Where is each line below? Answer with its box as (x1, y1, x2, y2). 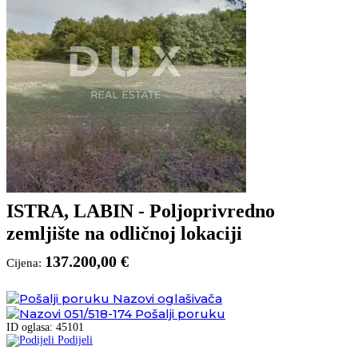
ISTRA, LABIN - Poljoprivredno (6, 200, 275, 221)
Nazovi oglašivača (113, 290, 222, 306)
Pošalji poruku (135, 305, 225, 321)
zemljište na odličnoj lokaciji (6, 222, 242, 244)
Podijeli (58, 333, 93, 346)
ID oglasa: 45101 (6, 320, 84, 333)
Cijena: (6, 256, 45, 269)
